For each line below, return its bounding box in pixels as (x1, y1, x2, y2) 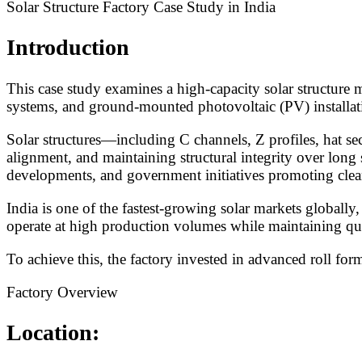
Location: (6, 320, 99, 346)
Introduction (6, 35, 129, 61)
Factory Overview (6, 283, 118, 301)
